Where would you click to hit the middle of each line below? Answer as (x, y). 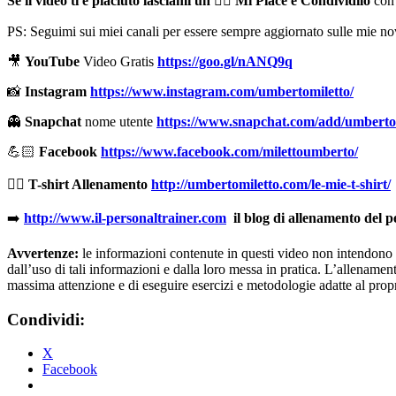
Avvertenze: (43, 253)
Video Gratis (120, 61)
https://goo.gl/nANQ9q (225, 61)
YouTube (54, 61)
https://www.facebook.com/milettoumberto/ (229, 151)
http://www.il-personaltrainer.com (125, 217)
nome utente (119, 121)
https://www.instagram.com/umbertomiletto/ (222, 91)
